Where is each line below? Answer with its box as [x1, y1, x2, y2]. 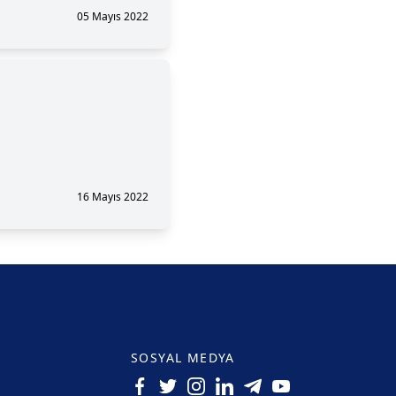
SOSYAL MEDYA [131, 349, 235, 366]
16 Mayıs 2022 [76, 189, 148, 204]
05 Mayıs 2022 [76, 9, 148, 24]
